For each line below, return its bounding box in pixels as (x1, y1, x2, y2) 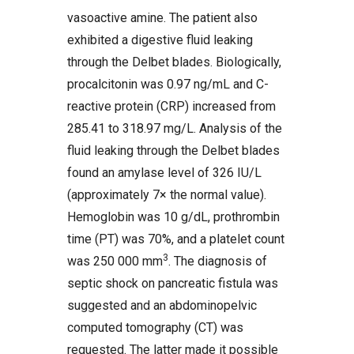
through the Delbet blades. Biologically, (67, 55, 281, 70)
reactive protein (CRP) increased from (67, 99, 276, 114)
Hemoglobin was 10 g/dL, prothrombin (67, 209, 280, 224)
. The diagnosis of (168, 254, 267, 269)
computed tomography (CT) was (67, 320, 243, 335)
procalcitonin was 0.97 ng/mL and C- (67, 77, 269, 92)
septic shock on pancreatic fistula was (67, 276, 278, 291)
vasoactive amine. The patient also (67, 10, 258, 25)
